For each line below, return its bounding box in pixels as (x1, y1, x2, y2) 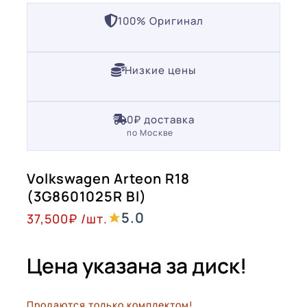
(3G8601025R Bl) (27, 187, 147, 206)
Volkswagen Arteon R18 (27, 169, 190, 188)
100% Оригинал (117, 14, 204, 28)
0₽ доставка (126, 112, 195, 127)
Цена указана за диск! (27, 251, 247, 280)
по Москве (126, 127, 173, 138)
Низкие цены (125, 63, 196, 77)
